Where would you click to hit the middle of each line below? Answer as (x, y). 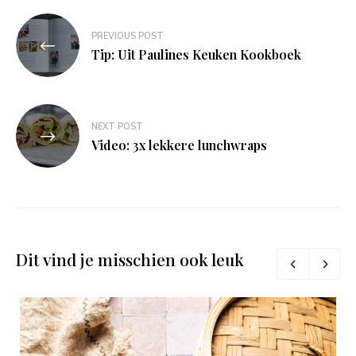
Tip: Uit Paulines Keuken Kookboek (196, 55)
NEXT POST (117, 127)
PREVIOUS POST (128, 37)
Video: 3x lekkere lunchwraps (179, 145)
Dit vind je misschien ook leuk (130, 259)
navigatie (56, 51)
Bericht (47, 26)
